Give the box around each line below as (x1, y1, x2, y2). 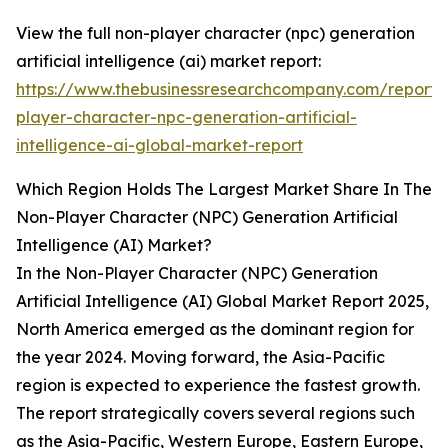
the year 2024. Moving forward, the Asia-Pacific (16, 347, 385, 368)
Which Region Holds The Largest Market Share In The (16, 179, 432, 200)
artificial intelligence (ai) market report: (16, 51, 321, 72)
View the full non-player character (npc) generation (16, 23, 415, 44)
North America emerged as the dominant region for (16, 319, 414, 340)
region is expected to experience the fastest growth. (16, 375, 420, 396)
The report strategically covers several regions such (16, 403, 415, 424)
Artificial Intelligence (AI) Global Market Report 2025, (16, 291, 429, 312)
